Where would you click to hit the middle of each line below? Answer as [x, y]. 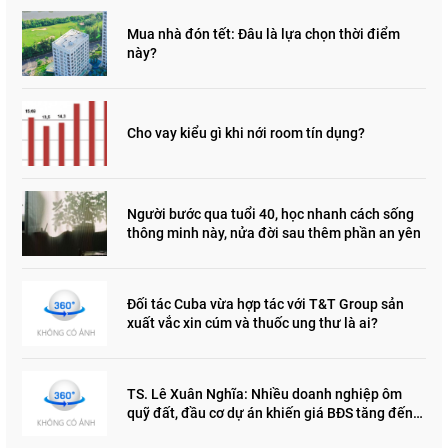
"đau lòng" [160, 431]
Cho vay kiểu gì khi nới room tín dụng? [246, 133]
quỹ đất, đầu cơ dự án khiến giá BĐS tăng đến [270, 412]
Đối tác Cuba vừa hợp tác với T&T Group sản [265, 303]
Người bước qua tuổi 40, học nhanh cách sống [270, 213]
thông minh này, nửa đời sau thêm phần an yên [274, 232]
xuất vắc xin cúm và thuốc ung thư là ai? [252, 322]
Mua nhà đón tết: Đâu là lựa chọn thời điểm [263, 33]
